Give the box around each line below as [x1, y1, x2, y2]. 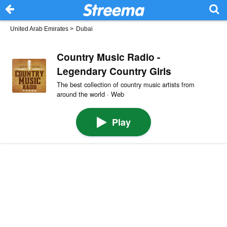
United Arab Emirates [10, 25, 68, 32]
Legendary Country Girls [56, 63, 171, 78]
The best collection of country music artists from [56, 79, 195, 89]
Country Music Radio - [56, 49, 160, 64]
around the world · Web [56, 89, 124, 99]
